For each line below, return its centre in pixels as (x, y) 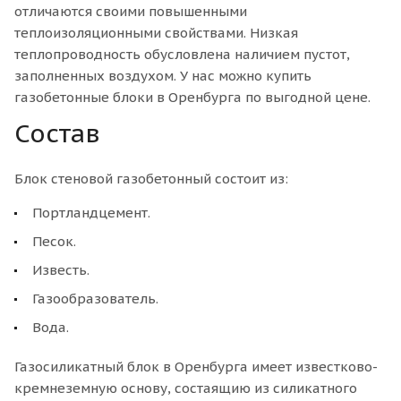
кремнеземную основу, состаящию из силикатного (186, 388)
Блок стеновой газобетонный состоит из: (151, 178)
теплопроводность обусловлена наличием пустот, (182, 54)
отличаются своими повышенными (131, 11)
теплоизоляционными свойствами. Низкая (156, 32)
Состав (57, 133)
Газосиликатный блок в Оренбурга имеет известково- (196, 366)
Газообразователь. (95, 298)
